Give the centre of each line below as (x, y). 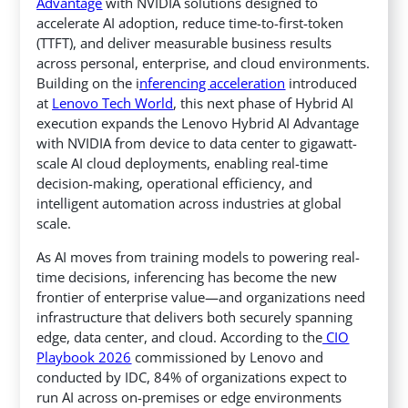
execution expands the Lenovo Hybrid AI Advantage (198, 123)
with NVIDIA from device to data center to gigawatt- (197, 143)
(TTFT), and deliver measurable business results (184, 43)
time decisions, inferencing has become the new (187, 277)
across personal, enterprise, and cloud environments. (204, 63)
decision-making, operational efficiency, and (175, 184)
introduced (321, 83)
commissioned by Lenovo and (228, 357)
